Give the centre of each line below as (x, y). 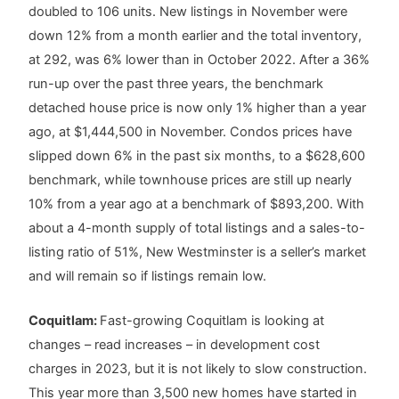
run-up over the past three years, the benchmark (176, 84)
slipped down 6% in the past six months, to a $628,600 (197, 156)
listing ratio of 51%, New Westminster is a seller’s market (198, 252)
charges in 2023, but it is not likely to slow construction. (198, 369)
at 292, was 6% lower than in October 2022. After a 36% (199, 60)
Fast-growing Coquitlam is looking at (212, 321)
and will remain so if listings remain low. (148, 277)
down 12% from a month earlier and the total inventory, (195, 36)
